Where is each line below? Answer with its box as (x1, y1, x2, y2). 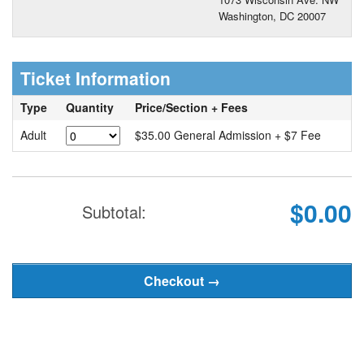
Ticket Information (20, 66, 171, 90)
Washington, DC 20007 (219, 8, 326, 24)
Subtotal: (81, 199, 146, 223)
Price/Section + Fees (134, 99, 251, 115)
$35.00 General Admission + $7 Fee (134, 127, 321, 143)
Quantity (65, 99, 114, 115)
